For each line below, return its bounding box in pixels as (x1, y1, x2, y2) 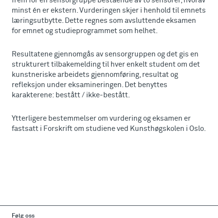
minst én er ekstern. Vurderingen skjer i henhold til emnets (12, 7, 206, 14)
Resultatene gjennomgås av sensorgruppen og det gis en (12, 51, 199, 58)
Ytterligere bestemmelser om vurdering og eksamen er (12, 115, 191, 122)
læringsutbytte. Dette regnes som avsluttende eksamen (12, 17, 196, 24)
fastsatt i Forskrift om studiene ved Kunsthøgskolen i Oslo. (12, 125, 206, 132)
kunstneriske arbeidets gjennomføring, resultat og (12, 71, 178, 78)
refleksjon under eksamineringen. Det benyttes (12, 81, 167, 89)
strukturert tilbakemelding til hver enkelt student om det (12, 61, 200, 68)
